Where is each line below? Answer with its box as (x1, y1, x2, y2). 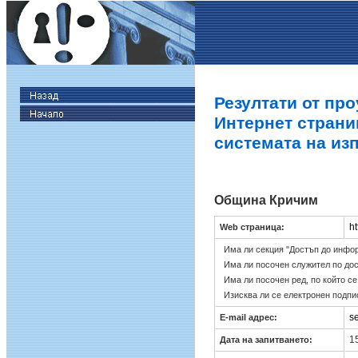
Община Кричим (214, 193, 318, 207)
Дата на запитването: (220, 334, 312, 344)
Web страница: (220, 221, 284, 232)
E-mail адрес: (220, 312, 277, 322)
